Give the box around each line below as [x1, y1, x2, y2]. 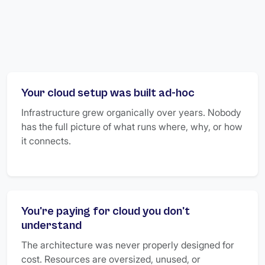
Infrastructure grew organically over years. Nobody [21, 106, 241, 118]
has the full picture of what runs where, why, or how [21, 121, 243, 132]
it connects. [21, 135, 71, 147]
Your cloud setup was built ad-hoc [21, 86, 195, 100]
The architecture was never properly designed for [21, 239, 234, 251]
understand [21, 219, 82, 232]
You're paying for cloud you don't [21, 205, 190, 218]
